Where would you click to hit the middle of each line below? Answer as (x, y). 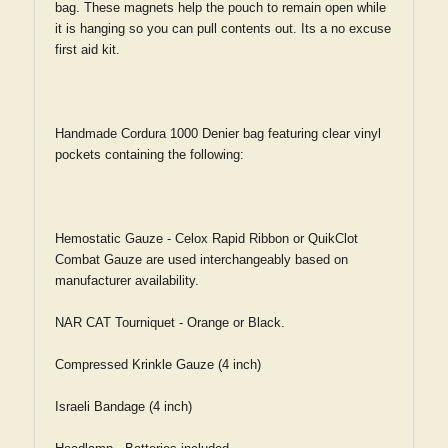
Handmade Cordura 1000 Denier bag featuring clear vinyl (218, 133)
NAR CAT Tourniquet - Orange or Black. (170, 322)
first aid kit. (87, 49)
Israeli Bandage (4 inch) (123, 406)
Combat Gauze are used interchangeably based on (201, 259)
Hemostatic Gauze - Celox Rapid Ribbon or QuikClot (206, 238)
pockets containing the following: (149, 154)
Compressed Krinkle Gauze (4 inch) (158, 364)
